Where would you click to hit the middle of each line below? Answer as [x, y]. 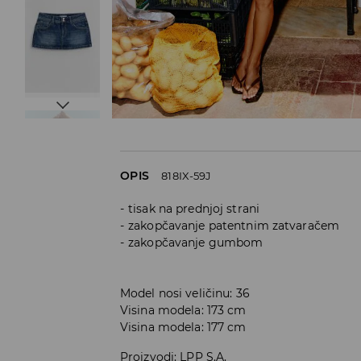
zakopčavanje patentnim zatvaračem [234, 225]
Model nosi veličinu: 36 [185, 293]
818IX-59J [187, 175]
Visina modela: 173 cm [183, 310]
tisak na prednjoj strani [194, 208]
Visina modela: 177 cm [183, 327]
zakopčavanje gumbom [196, 242]
